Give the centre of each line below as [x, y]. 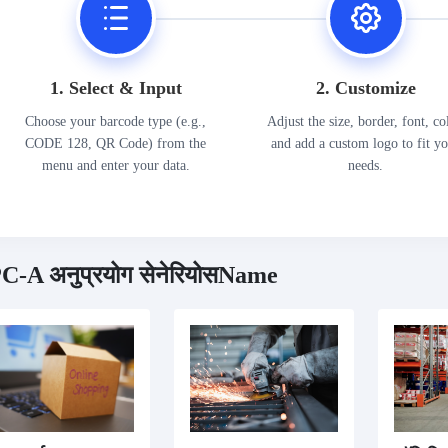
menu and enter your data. [115, 165]
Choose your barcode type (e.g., [116, 121]
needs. [366, 165]
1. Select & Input [115, 87]
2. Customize [365, 87]
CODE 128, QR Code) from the [116, 143]
